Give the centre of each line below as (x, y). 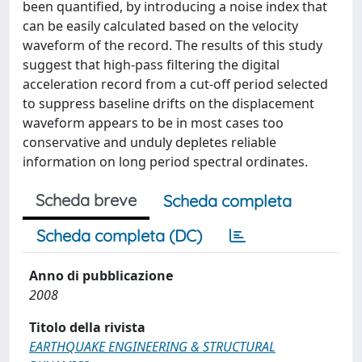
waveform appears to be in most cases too (153, 123)
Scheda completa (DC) (119, 236)
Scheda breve (86, 200)
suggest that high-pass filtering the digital (151, 65)
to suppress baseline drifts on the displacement (168, 103)
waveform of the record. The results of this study (173, 45)
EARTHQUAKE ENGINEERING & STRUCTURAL (152, 347)
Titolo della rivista (87, 327)
